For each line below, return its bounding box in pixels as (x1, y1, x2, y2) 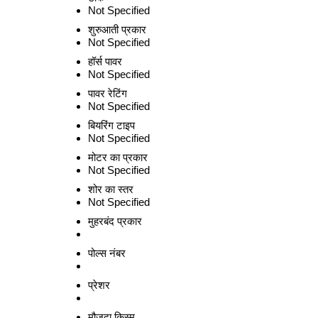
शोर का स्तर (88, 183, 133, 195)
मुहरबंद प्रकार (88, 215, 142, 227)
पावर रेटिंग (88, 87, 127, 99)
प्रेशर (88, 279, 110, 291)
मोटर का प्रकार (88, 151, 148, 163)
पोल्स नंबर (88, 247, 126, 259)
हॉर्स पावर (88, 55, 122, 67)
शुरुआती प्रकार (88, 23, 146, 35)
